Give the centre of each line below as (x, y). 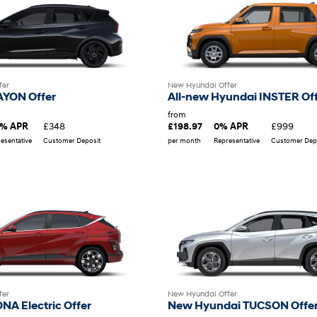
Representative (237, 140)
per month (184, 140)
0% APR (231, 126)
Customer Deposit (71, 140)
